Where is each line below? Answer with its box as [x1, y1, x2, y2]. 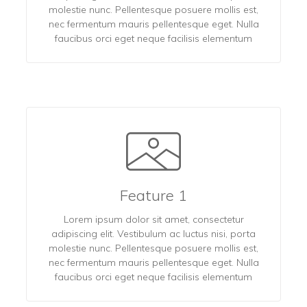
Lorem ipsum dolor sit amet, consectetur [63, 212, 244, 225]
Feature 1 [120, 185, 187, 205]
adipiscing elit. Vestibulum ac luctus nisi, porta [51, 227, 256, 240]
